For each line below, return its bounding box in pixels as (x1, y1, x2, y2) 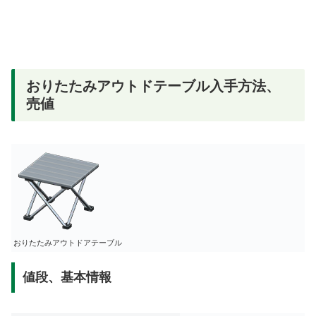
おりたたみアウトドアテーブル (13, 238, 122, 248)
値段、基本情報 (22, 270, 111, 285)
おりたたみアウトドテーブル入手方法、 (26, 78, 280, 94)
